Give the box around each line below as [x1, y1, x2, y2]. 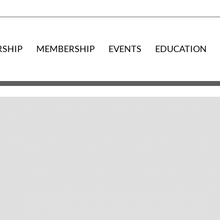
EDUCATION [155, 43, 207, 54]
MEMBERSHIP [36, 43, 95, 54]
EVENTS [109, 43, 142, 54]
